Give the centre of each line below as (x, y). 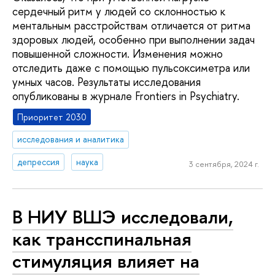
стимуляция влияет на (106, 261)
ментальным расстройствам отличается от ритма (131, 25)
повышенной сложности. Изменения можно (118, 53)
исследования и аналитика (71, 139)
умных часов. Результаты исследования (107, 82)
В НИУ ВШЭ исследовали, (123, 216)
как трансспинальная (102, 238)
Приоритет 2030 (52, 117)
